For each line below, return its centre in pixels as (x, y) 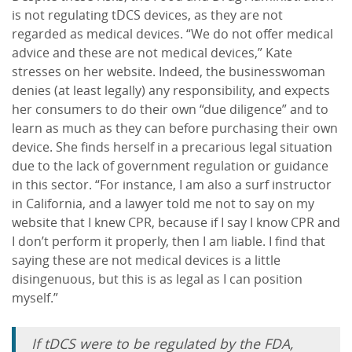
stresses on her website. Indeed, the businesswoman (169, 72)
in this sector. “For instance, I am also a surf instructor (172, 185)
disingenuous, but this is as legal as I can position (157, 279)
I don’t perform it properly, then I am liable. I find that (169, 242)
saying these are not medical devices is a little (146, 260)
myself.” (35, 298)
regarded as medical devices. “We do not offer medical (172, 34)
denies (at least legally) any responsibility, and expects (171, 91)
